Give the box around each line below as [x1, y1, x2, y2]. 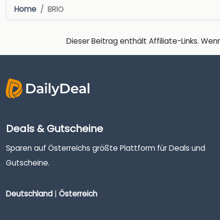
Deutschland [6, 189, 53, 199]
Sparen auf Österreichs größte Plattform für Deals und [6, 142, 205, 153]
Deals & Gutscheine [6, 121, 103, 136]
